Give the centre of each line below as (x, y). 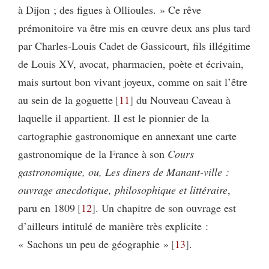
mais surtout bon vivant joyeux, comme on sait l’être (133, 81)
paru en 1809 (47, 207)
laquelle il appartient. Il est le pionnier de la (113, 117)
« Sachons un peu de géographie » (93, 243)
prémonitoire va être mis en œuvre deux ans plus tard (134, 27)
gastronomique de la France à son (93, 153)
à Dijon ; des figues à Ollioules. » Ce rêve (110, 9)
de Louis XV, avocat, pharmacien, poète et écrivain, (131, 63)
